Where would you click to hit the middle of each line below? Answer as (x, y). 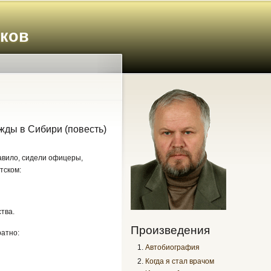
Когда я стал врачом (180, 261)
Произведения (170, 230)
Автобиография (173, 247)
